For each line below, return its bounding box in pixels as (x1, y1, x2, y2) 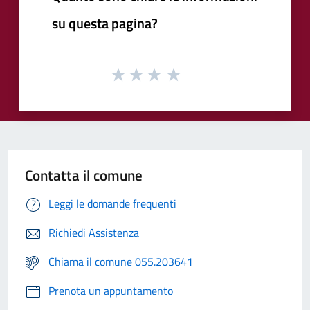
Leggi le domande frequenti (48, 195, 176, 212)
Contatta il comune (25, 164, 143, 187)
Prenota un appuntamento (48, 282, 173, 300)
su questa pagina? (52, 12, 158, 34)
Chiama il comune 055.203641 (48, 253, 193, 271)
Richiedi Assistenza (48, 224, 139, 241)
